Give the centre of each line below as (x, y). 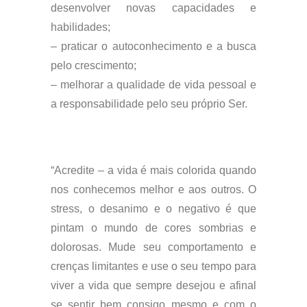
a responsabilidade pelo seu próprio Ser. (149, 104)
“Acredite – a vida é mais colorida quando (153, 170)
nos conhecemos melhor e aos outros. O (153, 189)
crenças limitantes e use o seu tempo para (153, 266)
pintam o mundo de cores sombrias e (153, 228)
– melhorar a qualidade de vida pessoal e (153, 85)
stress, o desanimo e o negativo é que (153, 209)
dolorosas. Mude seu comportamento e (153, 247)
